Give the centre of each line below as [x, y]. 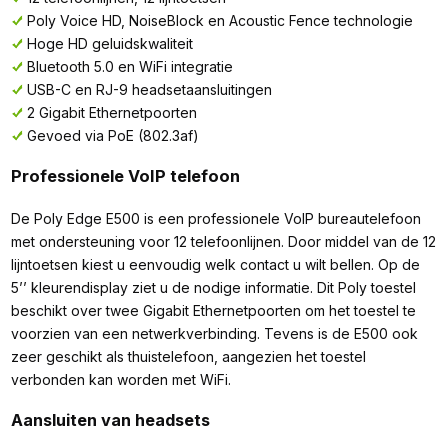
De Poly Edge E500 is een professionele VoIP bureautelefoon [215, 218]
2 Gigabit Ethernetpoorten [111, 112]
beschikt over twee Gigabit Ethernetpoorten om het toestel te [213, 310]
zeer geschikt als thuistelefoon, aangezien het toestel [188, 356]
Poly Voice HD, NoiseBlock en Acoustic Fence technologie [219, 20]
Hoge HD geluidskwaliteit [109, 43]
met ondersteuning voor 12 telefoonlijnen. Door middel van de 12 [223, 241]
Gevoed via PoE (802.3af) [112, 135]
